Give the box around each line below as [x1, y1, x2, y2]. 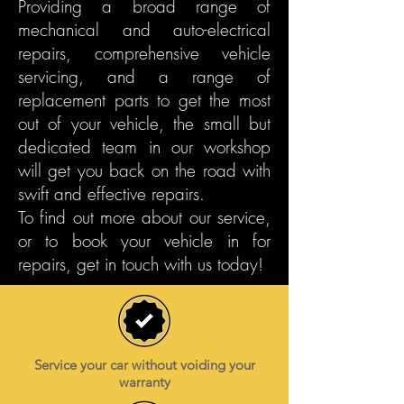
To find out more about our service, [18, 206, 271, 229]
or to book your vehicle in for [18, 229, 271, 252]
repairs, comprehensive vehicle [18, 41, 271, 65]
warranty [118, 373, 170, 390]
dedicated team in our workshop [18, 135, 271, 159]
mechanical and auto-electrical [18, 18, 271, 41]
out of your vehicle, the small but [18, 112, 271, 135]
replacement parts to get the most [18, 88, 271, 112]
